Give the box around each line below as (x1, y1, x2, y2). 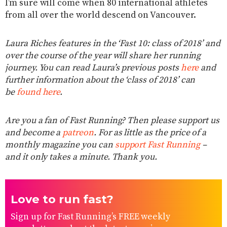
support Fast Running (115, 139, 200, 151)
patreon (62, 127, 94, 139)
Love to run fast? (11, 192, 114, 207)
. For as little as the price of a (93, 127, 207, 139)
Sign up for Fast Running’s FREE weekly (11, 211, 171, 223)
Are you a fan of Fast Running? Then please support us (5, 115, 220, 127)
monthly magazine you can (5, 139, 115, 151)
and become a (5, 127, 63, 139)
